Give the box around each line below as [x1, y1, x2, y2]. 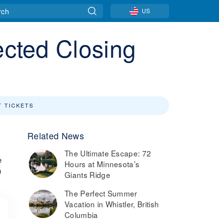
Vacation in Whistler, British [65, 198, 159, 209]
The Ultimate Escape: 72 [65, 148, 152, 158]
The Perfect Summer [65, 188, 137, 198]
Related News [27, 130, 84, 142]
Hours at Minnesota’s [65, 158, 140, 169]
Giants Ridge [65, 169, 110, 180]
